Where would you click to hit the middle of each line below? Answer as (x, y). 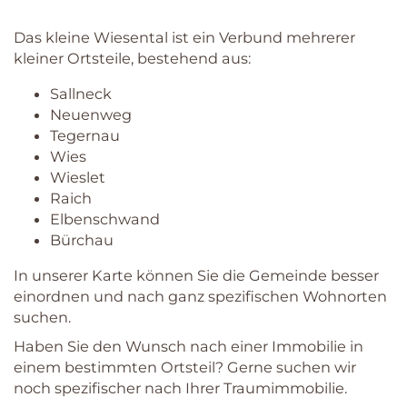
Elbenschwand (105, 219)
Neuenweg (91, 115)
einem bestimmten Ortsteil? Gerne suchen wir (185, 367)
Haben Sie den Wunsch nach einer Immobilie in (189, 347)
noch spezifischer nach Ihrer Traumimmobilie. (180, 388)
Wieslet (78, 178)
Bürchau (82, 240)
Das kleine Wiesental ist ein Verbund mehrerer (184, 38)
